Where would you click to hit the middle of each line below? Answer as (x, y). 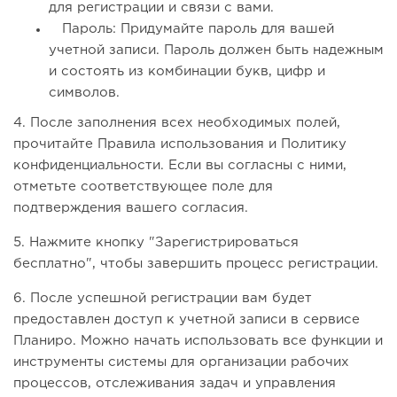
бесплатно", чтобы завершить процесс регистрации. (196, 264)
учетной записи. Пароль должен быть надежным (216, 51)
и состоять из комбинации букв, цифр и (187, 72)
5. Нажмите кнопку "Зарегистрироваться (156, 243)
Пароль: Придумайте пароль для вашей (191, 29)
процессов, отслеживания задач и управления (175, 384)
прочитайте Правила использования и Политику (180, 144)
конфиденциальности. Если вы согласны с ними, (180, 166)
